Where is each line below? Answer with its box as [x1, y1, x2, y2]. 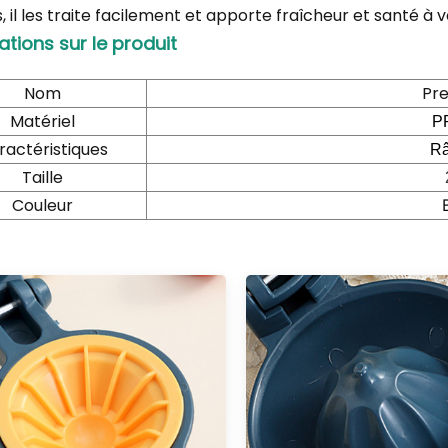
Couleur [12, 194, 74, 218]
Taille [22, 166, 64, 190]
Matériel [10, 110, 76, 134]
